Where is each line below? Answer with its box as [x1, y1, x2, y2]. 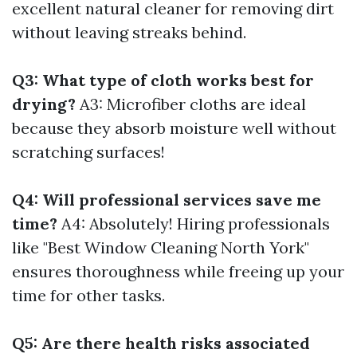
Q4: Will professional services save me [12, 190, 321, 210]
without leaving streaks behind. [12, 22, 246, 42]
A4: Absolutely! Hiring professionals [57, 214, 330, 233]
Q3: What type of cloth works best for [12, 70, 314, 90]
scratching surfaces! [12, 142, 165, 162]
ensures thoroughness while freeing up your [12, 261, 344, 281]
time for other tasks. [12, 285, 165, 305]
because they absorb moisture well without [12, 118, 336, 138]
